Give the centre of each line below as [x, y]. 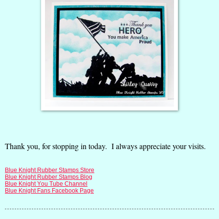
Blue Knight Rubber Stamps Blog [49, 177]
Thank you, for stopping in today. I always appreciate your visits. [108, 146]
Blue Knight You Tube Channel [46, 184]
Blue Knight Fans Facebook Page [49, 190]
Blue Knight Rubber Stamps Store [50, 170]
